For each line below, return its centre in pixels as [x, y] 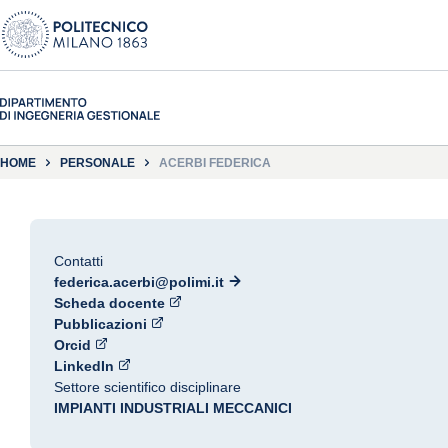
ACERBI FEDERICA [215, 162]
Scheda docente [109, 303]
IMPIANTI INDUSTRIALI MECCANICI [173, 408]
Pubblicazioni [100, 324]
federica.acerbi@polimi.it [139, 282]
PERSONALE [97, 162]
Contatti [78, 261]
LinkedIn [84, 366]
